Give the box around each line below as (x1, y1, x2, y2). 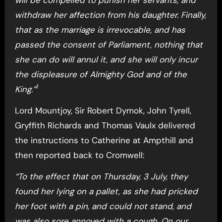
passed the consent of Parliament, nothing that (14, 39, 203, 50)
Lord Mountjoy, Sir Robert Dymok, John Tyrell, (14, 105, 191, 116)
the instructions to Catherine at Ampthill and (14, 134, 193, 146)
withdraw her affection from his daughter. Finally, (14, 9, 206, 20)
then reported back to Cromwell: (14, 149, 144, 161)
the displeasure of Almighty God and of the (14, 68, 187, 80)
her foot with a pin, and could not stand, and (14, 200, 191, 212)
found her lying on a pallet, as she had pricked (14, 185, 198, 197)
